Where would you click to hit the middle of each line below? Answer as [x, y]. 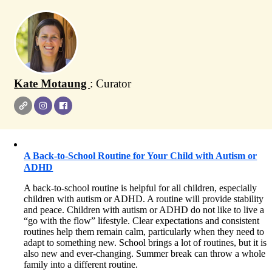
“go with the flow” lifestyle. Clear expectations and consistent [142, 221]
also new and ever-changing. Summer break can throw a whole [145, 253]
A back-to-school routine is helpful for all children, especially [141, 188]
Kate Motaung [52, 83]
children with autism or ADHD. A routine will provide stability [144, 199]
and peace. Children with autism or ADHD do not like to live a [144, 210]
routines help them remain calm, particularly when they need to [144, 232]
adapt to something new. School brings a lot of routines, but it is [145, 243]
